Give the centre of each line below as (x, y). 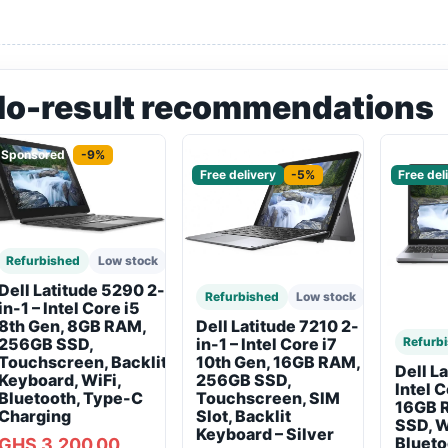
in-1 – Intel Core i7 (267, 344)
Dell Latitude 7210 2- (278, 326)
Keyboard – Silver (265, 434)
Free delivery (237, 175)
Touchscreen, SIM (268, 398)
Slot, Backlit (244, 416)
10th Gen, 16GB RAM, (278, 362)
